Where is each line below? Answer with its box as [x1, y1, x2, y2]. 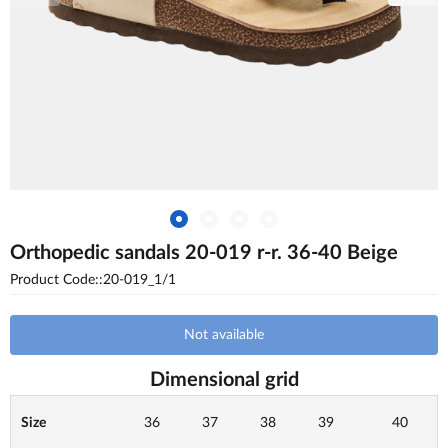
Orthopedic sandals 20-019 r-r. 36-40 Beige [10, 243, 398, 263]
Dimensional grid [149, 370, 299, 390]
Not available [184, 328, 264, 342]
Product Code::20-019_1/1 [10, 273, 176, 287]
